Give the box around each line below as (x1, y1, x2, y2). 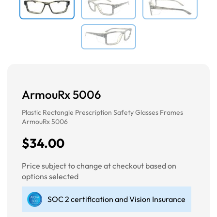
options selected (22, 171, 78, 181)
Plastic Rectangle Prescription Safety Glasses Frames (22, 108, 183, 117)
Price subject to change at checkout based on (22, 160, 176, 170)
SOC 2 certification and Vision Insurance (47, 194, 186, 204)
